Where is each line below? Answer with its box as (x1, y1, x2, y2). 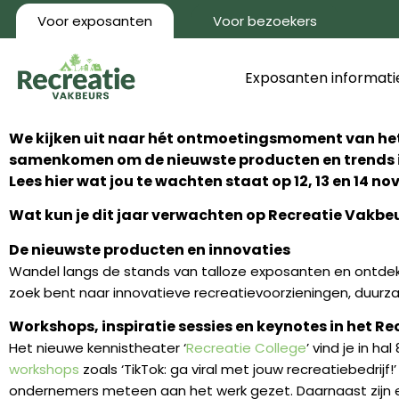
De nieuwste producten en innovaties (9, 239, 290, 260)
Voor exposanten (37, 12, 152, 30)
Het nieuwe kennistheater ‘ (9, 338, 186, 357)
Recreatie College (186, 338, 306, 357)
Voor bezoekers (213, 12, 318, 30)
